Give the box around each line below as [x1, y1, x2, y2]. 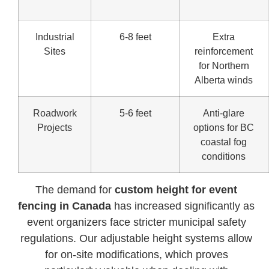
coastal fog [201, 136, 247, 147]
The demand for [35, 183, 115, 196]
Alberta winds [195, 74, 253, 85]
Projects [37, 121, 72, 133]
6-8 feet [119, 31, 151, 42]
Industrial [35, 31, 74, 42]
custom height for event [115, 183, 238, 196]
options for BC [193, 121, 254, 133]
